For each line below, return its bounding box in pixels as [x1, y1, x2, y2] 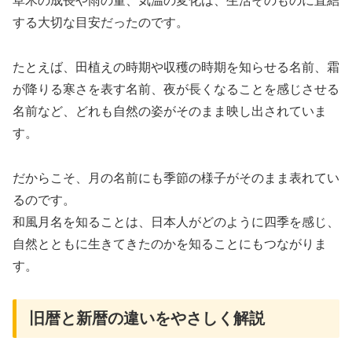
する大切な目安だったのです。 [13, 15, 189, 29]
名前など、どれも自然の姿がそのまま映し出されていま [13, 104, 327, 118]
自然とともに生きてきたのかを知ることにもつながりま [13, 236, 327, 251]
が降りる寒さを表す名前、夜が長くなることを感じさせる [13, 82, 339, 96]
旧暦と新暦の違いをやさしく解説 [29, 310, 265, 328]
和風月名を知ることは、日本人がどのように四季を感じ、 [13, 214, 339, 229]
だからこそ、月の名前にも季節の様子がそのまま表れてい [13, 170, 339, 185]
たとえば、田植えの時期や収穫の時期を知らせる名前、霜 [13, 60, 339, 74]
